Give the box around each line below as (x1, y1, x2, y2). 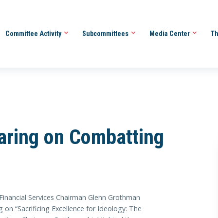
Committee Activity (5, 29, 63, 37)
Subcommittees (82, 29, 130, 37)
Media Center (149, 29, 191, 37)
